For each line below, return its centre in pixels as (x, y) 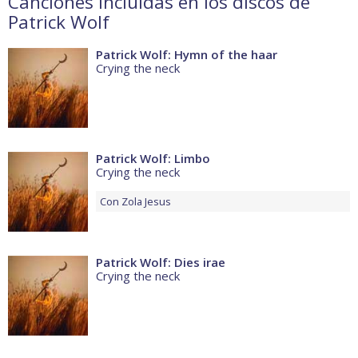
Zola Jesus (146, 202)
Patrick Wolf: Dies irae (161, 263)
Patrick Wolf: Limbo (153, 159)
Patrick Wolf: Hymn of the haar (187, 55)
